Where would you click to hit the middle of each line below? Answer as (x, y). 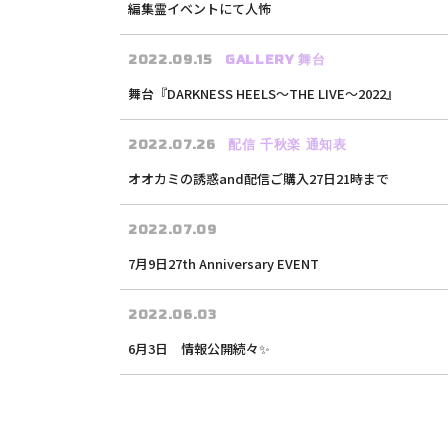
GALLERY (259, 60)
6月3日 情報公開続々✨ (199, 348)
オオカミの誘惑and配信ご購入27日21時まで (258, 178)
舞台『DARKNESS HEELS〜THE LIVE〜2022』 (263, 93)
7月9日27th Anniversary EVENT (223, 263)
